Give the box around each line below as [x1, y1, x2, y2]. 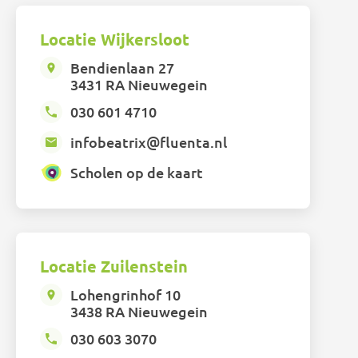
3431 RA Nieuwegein [70, 75, 209, 94]
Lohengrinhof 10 [70, 285, 181, 304]
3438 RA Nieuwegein [70, 302, 209, 321]
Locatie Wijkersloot [40, 29, 190, 50]
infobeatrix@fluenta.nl [70, 133, 228, 152]
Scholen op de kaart [70, 163, 204, 182]
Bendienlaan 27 [70, 58, 175, 78]
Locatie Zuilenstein [40, 256, 189, 277]
